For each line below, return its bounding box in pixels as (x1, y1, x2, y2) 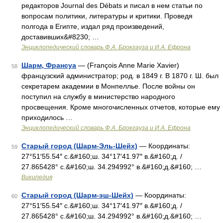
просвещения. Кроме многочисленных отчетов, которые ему (21, 103, 220, 111)
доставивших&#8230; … (21, 33, 99, 41)
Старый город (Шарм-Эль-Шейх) (21, 142, 137, 150)
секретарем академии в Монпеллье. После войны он (21, 82, 195, 90)
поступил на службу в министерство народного (21, 93, 175, 101)
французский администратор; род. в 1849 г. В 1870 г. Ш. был (21, 72, 219, 80)
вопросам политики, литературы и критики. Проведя (21, 12, 193, 20)
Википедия (21, 174, 52, 181)
